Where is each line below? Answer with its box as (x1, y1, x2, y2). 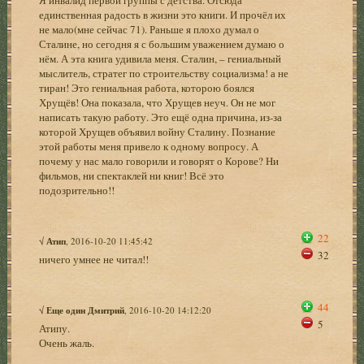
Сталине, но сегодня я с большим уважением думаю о (39, 36, 285, 51)
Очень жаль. (39, 335, 95, 350)
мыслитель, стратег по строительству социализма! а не (39, 65, 289, 80)
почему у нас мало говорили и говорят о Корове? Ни (39, 153, 279, 168)
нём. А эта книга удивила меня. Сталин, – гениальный (39, 50, 282, 66)
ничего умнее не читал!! (39, 251, 149, 266)
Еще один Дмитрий (46, 303, 125, 317)
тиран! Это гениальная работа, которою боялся (39, 80, 255, 95)
